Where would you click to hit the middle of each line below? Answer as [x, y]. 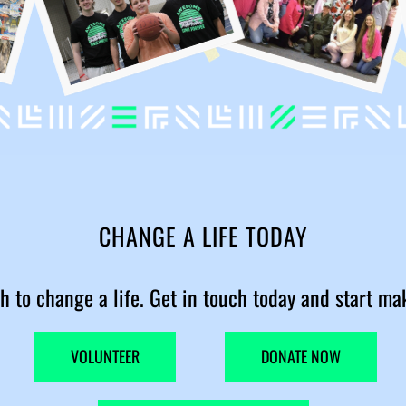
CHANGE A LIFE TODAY [203, 236]
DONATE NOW [301, 356]
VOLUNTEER [105, 356]
